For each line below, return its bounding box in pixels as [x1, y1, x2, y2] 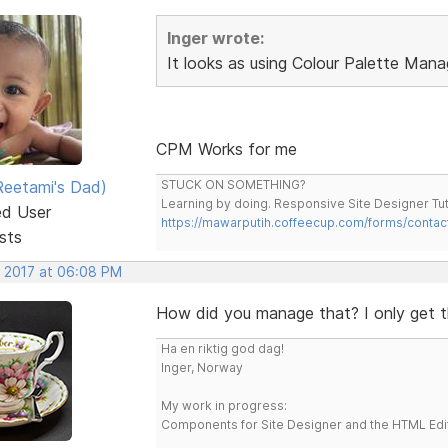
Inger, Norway [160, 359, 243, 375]
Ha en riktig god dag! [160, 340, 284, 356]
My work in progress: [160, 397, 287, 413]
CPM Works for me [155, 138, 297, 159]
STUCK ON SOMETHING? [160, 176, 306, 192]
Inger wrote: [166, 27, 264, 48]
